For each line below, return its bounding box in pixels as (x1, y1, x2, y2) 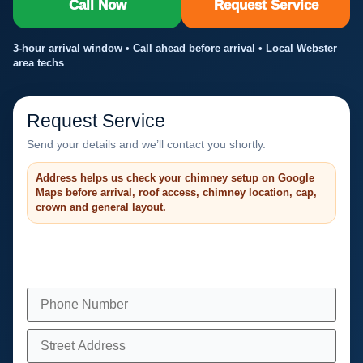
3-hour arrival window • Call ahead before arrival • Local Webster (13, 41, 337, 54)
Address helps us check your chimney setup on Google (36, 172, 314, 185)
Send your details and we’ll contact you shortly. (27, 138, 266, 152)
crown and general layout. (36, 201, 166, 214)
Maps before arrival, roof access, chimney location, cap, (36, 186, 317, 199)
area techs (13, 56, 64, 69)
